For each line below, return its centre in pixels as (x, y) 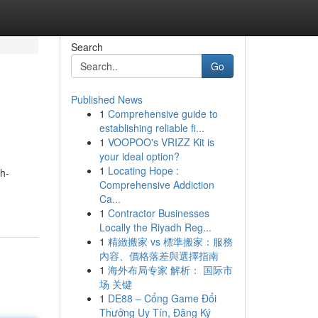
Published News (106, 99)
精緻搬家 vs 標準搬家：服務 (170, 241)
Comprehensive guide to (163, 114)
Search (87, 47)
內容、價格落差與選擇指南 (159, 256)
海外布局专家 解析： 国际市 (170, 270)
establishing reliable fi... (152, 128)
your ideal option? (139, 156)
